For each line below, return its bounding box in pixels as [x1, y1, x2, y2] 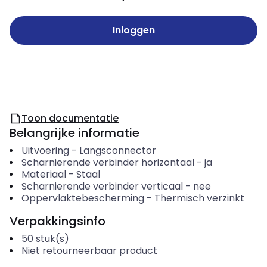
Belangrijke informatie [10, 125, 139, 141]
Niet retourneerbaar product [21, 244, 157, 257]
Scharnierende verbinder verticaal [21, 179, 183, 193]
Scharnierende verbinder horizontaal [21, 156, 194, 169]
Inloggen [112, 23, 155, 37]
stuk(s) [35, 232, 69, 246]
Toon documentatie [21, 111, 119, 125]
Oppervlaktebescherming [21, 191, 144, 205]
